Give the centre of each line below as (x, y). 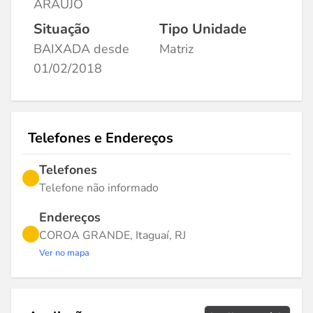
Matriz (176, 49)
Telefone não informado (99, 188)
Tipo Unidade (203, 29)
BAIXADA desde (81, 49)
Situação (62, 29)
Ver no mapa (64, 253)
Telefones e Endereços (101, 138)
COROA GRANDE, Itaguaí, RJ (112, 235)
